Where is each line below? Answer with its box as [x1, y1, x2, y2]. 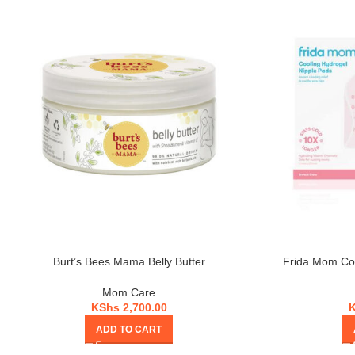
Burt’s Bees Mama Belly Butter [52, 255, 205, 269]
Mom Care [102, 286, 155, 300]
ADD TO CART [96, 324, 162, 336]
